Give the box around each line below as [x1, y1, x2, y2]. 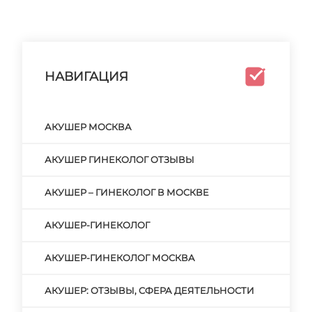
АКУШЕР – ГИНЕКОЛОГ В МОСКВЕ [45, 187, 209, 198]
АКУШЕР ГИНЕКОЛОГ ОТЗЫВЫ [45, 154, 194, 165]
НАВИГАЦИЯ [45, 69, 128, 84]
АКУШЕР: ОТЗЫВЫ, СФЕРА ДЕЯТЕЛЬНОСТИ [45, 285, 254, 296]
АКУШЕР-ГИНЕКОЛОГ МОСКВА [45, 252, 195, 263]
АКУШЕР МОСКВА [45, 121, 132, 132]
